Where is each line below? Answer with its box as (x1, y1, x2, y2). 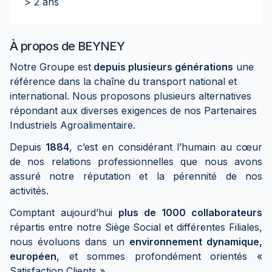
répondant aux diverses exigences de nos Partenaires (10, 104, 257, 117)
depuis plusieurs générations (91, 61, 233, 73)
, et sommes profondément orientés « (56, 250, 262, 262)
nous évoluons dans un (10, 236, 129, 248)
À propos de (10, 39, 78, 53)
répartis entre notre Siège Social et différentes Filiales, (10, 221, 262, 233)
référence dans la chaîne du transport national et (10, 75, 237, 87)
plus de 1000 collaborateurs (118, 206, 262, 219)
